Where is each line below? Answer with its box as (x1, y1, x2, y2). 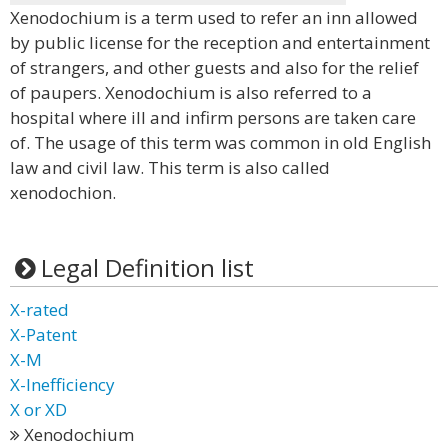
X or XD (10, 398, 67, 421)
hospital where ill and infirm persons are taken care (10, 106, 416, 129)
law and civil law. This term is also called (10, 156, 330, 179)
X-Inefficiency (10, 373, 115, 396)
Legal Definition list (40, 251, 254, 284)
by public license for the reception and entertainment (10, 31, 430, 54)
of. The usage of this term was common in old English (10, 131, 431, 154)
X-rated (10, 298, 69, 321)
